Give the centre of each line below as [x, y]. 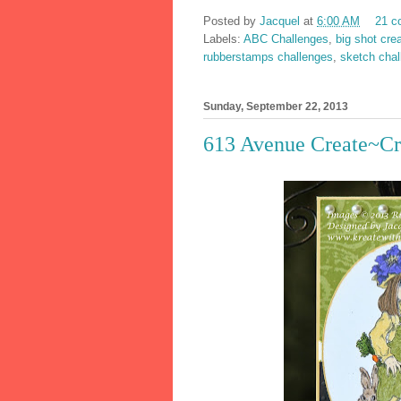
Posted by [231, 21]
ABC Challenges [286, 39]
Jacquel [280, 21]
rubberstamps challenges [268, 57]
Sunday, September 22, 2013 [276, 106]
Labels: [223, 39]
